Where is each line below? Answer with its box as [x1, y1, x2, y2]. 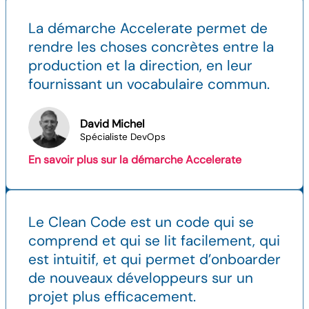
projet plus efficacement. [28, 286, 196, 306]
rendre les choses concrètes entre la [28, 37, 274, 56]
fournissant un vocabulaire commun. [28, 74, 270, 93]
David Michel [80, 116, 145, 131]
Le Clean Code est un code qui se [28, 212, 254, 231]
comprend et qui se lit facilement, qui [28, 230, 280, 250]
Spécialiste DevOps [80, 130, 166, 143]
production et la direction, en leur [28, 55, 252, 74]
